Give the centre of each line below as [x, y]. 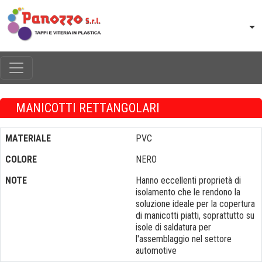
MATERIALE [28, 138]
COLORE [21, 159]
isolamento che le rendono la [188, 192]
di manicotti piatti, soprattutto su [195, 216]
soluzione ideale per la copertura [195, 204]
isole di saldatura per [173, 227]
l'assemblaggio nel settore [184, 239]
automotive [156, 251]
